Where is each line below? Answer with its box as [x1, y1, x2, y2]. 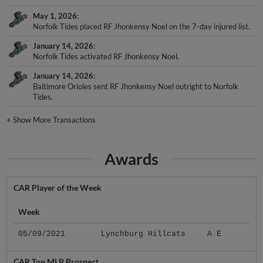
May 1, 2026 [33, 11, 77, 21]
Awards [104, 149, 159, 168]
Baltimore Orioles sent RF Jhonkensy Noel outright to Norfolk [33, 82, 239, 92]
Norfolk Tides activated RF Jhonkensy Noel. [33, 52, 180, 62]
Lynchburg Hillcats [100, 230, 186, 239]
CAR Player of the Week [13, 183, 102, 193]
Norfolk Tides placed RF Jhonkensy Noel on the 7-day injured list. [33, 22, 251, 32]
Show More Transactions [13, 115, 96, 124]
